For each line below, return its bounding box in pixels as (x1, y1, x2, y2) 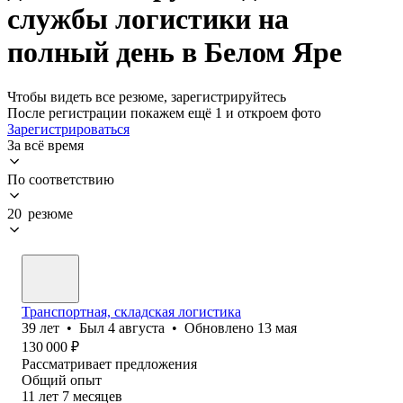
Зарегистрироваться (7, 121, 130, 137)
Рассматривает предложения (22, 355, 197, 372)
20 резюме (7, 205, 73, 221)
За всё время (7, 137, 84, 153)
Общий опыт (22, 372, 102, 388)
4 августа (108, 319, 165, 336)
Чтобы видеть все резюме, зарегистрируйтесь (7, 88, 286, 104)
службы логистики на (7, 3, 289, 36)
